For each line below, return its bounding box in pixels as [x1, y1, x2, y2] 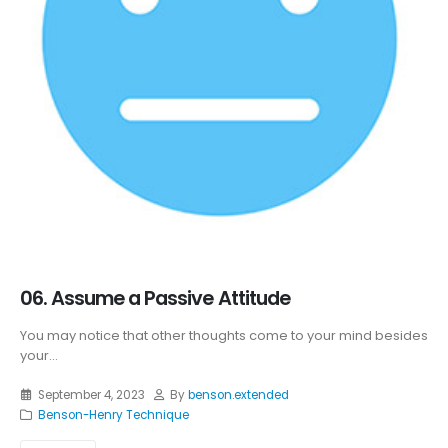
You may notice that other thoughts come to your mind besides [20, 326, 428, 346]
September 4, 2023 [37, 386, 145, 403]
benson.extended [188, 386, 290, 403]
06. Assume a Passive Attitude [20, 285, 290, 313]
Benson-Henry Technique [37, 406, 189, 423]
